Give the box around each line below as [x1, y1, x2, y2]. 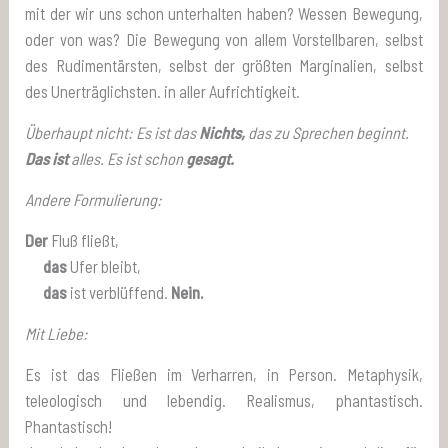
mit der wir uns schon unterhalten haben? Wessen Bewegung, [25, 3, 423, 23]
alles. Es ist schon [68, 148, 184, 168]
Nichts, [196, 122, 249, 142]
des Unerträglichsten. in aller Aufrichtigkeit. [25, 81, 301, 101]
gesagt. [183, 148, 235, 168]
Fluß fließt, [48, 230, 120, 250]
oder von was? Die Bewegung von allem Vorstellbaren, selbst [25, 29, 423, 49]
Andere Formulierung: [25, 189, 163, 209]
